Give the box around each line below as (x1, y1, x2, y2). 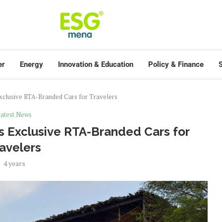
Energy (20, 60, 43, 69)
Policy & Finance (148, 60, 204, 69)
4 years (3, 159, 25, 168)
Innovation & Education (58, 60, 133, 69)
